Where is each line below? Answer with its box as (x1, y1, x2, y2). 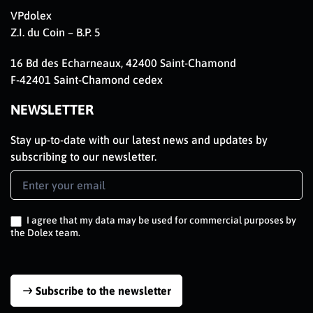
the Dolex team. (10, 227, 80, 239)
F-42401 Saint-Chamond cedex (10, 73, 163, 87)
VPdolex (10, 9, 52, 22)
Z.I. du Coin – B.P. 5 (10, 26, 101, 39)
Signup (10, 189, 43, 202)
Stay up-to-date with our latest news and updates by (10, 133, 268, 147)
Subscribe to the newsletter (36, 284, 171, 297)
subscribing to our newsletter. (10, 150, 156, 163)
